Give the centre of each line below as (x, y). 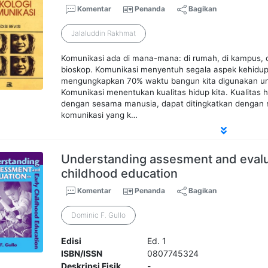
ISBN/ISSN (82, 254)
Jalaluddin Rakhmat (104, 33)
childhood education (120, 174)
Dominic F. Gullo (99, 215)
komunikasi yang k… (100, 115)
